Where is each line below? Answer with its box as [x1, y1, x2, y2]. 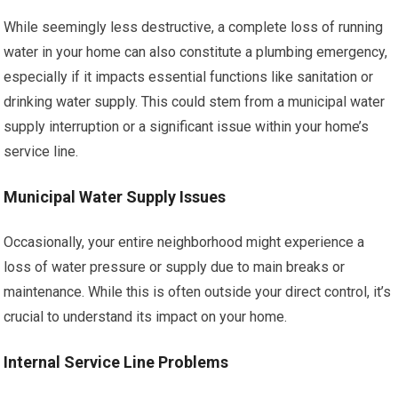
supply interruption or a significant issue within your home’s [4, 118, 370, 135]
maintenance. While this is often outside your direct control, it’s [4, 283, 392, 300]
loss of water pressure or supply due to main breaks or [4, 259, 346, 275]
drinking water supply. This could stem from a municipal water [4, 93, 386, 110]
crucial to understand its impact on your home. [4, 308, 288, 325]
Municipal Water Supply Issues [4, 187, 227, 206]
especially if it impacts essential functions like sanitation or [4, 68, 374, 85]
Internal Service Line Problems [4, 353, 229, 371]
